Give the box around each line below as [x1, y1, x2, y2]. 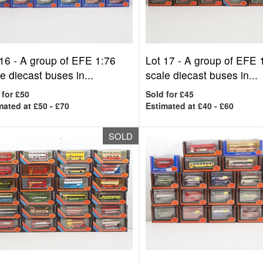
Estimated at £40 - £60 [146, 100, 234, 112]
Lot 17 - [146, 53, 185, 68]
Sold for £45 [146, 88, 194, 100]
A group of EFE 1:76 [19, 53, 116, 68]
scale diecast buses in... [146, 68, 258, 82]
